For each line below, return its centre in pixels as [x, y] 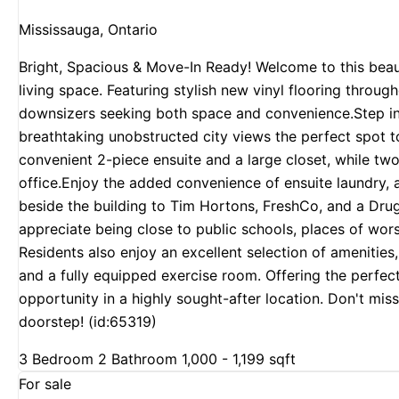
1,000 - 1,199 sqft [239, 359]
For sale [45, 384]
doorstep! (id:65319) [88, 322]
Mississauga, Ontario [88, 30]
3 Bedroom [56, 359]
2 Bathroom [138, 359]
